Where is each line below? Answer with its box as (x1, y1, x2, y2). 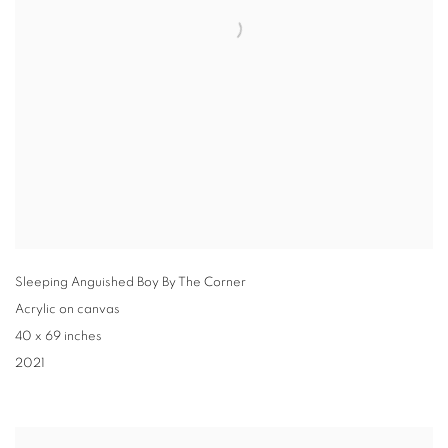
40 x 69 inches (15, 330, 102, 344)
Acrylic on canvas (15, 303, 120, 317)
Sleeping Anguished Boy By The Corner (15, 276, 246, 290)
